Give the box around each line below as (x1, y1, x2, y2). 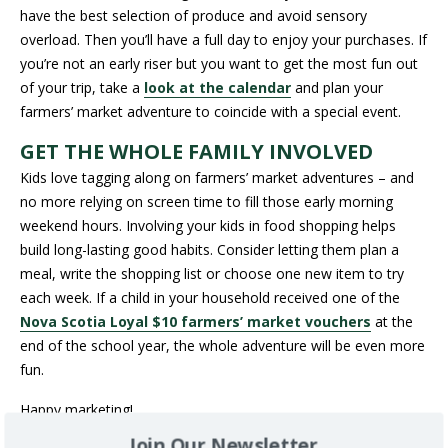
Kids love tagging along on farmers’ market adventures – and (20, 168, 414, 187)
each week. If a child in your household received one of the (20, 288, 400, 307)
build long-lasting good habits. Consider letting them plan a (20, 240, 399, 259)
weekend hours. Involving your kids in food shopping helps (20, 216, 396, 235)
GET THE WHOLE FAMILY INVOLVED (20, 138, 373, 165)
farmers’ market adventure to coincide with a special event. (20, 102, 401, 121)
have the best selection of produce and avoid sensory (20, 6, 367, 25)
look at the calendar (144, 78, 291, 97)
